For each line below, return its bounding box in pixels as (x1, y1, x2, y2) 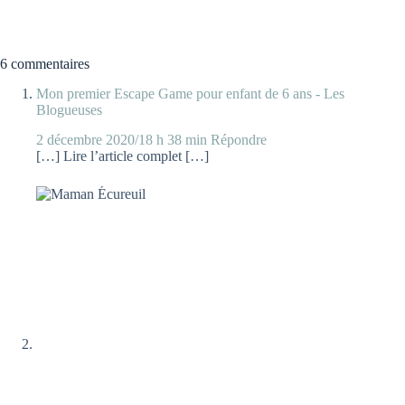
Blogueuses (36, 101, 102, 118)
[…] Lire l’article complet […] (36, 147, 209, 164)
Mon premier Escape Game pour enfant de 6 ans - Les (36, 85, 344, 101)
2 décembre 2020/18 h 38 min (36, 131, 207, 147)
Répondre (211, 131, 267, 147)
